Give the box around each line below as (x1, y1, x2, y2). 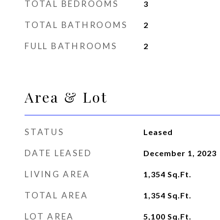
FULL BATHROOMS (25, 41, 117, 51)
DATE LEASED (25, 148, 92, 158)
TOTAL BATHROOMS (25, 20, 128, 30)
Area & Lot (25, 87, 108, 106)
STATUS (25, 127, 64, 137)
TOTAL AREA (25, 190, 88, 200)
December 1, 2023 (143, 148, 217, 158)
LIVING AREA (25, 169, 90, 179)
